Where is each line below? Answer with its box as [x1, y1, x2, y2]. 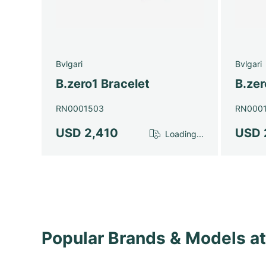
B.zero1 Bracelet [56, 76, 150, 91]
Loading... [165, 129, 204, 139]
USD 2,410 [56, 125, 118, 140]
